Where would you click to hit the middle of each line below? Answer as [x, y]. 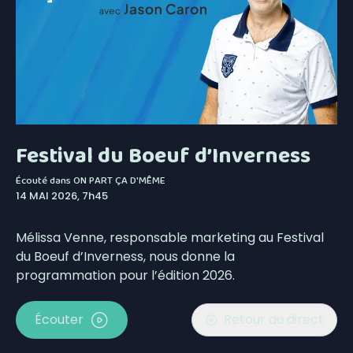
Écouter [59, 319]
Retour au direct [274, 319]
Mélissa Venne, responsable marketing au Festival [170, 237]
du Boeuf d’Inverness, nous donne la [125, 256]
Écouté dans [45, 180]
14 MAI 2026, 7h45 [62, 195]
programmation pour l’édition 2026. [125, 275]
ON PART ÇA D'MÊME [119, 180]
